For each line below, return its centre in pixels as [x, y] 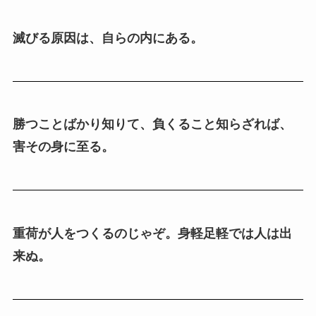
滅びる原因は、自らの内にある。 [108, 38]
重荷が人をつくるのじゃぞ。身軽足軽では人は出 [152, 233]
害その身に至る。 [63, 147]
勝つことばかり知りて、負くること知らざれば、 [152, 124]
